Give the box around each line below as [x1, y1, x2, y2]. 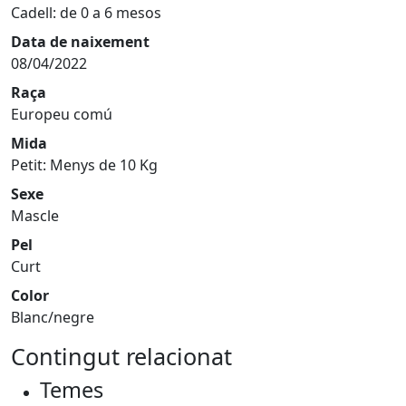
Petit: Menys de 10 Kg [11, 155, 158, 175]
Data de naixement [11, 32, 150, 52]
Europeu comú [11, 104, 112, 124]
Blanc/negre [11, 307, 94, 327]
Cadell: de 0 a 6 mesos [11, 3, 161, 23]
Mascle [11, 206, 59, 226]
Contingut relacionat [11, 341, 232, 372]
